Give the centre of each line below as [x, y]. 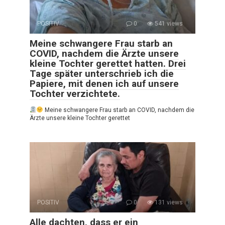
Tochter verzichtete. [75, 93]
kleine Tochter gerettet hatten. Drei [108, 63]
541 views [168, 23]
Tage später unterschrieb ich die [102, 73]
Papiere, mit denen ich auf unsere [104, 83]
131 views [168, 202]
